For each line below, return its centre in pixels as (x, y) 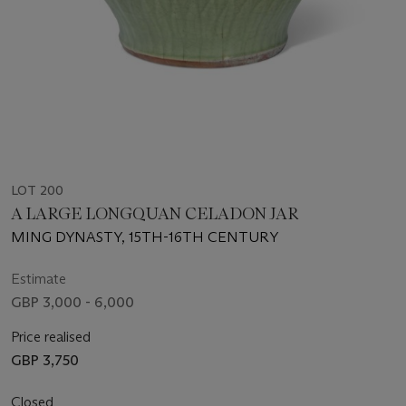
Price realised (51, 336)
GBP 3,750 (45, 360)
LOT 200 (37, 190)
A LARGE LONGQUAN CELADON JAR (155, 213)
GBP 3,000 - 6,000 (72, 302)
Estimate (39, 278)
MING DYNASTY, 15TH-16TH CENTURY (145, 237)
